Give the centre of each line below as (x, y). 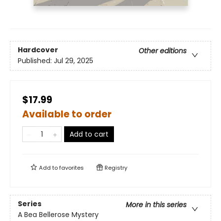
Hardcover (38, 50)
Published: (36, 61)
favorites (72, 168)
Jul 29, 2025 (74, 61)
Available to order (67, 114)
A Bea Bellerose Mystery (58, 215)
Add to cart (89, 134)
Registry (115, 168)
